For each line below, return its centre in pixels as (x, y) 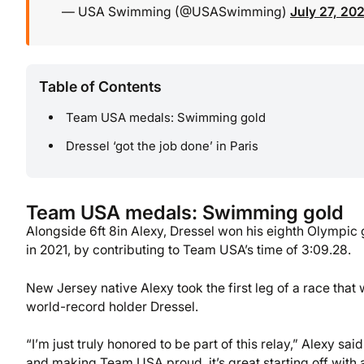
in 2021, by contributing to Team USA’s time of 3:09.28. (188, 250)
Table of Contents (100, 87)
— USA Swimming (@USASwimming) (176, 11)
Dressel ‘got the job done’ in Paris (162, 146)
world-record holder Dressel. (112, 306)
